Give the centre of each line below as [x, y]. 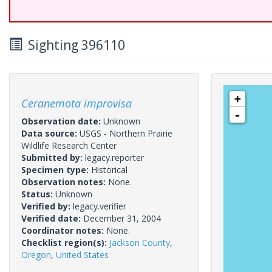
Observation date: [62, 121]
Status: [38, 194]
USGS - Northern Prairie [126, 133]
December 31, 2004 [122, 218]
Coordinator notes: [64, 230]
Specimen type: [56, 170]
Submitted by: [53, 158]
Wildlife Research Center [69, 145]
